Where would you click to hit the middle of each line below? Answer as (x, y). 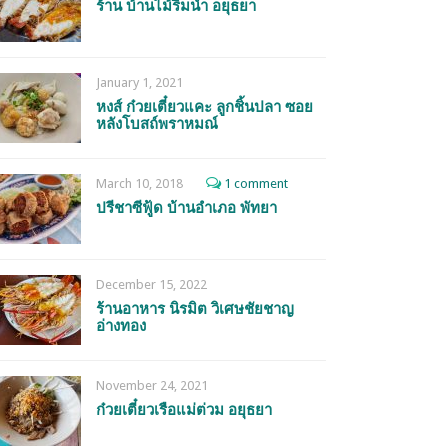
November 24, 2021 (152, 385)
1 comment (256, 183)
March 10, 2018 (139, 183)
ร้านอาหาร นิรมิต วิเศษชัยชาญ (195, 309)
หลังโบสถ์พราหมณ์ (157, 124)
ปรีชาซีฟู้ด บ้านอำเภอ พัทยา (186, 208)
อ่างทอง (121, 326)
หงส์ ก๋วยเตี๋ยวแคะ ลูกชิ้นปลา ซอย (204, 107)
